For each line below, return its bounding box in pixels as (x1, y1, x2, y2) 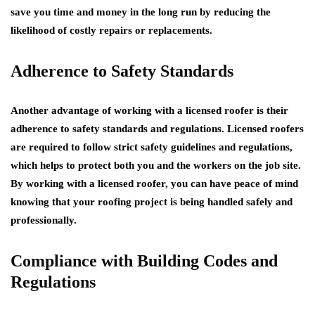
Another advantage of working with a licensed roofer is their (11, 105, 288, 116)
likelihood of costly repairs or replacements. (11, 25, 212, 36)
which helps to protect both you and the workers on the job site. (11, 160, 301, 171)
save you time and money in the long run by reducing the (11, 6, 271, 18)
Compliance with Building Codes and (11, 252, 278, 270)
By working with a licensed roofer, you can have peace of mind (11, 178, 298, 189)
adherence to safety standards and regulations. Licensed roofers (11, 123, 304, 134)
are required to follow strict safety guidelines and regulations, (11, 141, 292, 153)
